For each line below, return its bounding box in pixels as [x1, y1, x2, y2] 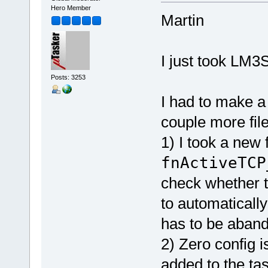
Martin [160, 11, 204, 29]
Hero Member [50, 4, 91, 11]
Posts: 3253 [50, 74, 86, 81]
